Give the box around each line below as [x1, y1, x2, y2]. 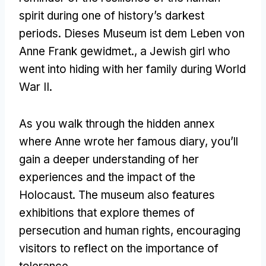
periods [19, 26, 58, 40]
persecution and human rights [19, 223, 170, 237]
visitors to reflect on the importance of [19, 241, 218, 255]
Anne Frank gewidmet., [19, 44, 140, 58]
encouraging [176, 223, 240, 237]
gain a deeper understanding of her [19, 152, 199, 166]
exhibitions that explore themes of [19, 205, 195, 220]
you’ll [211, 134, 238, 148]
